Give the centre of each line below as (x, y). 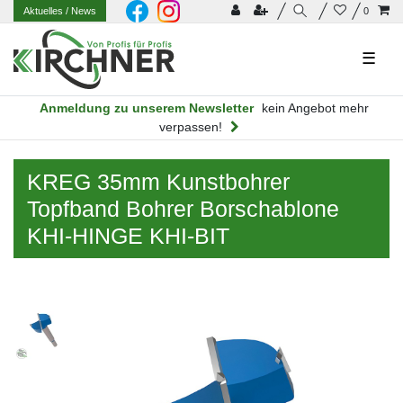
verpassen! (191, 126)
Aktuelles (45, 11)
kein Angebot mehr (315, 107)
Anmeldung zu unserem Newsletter (146, 107)
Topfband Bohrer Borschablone (183, 208)
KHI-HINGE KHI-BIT (128, 235)
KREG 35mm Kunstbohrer (158, 181)
